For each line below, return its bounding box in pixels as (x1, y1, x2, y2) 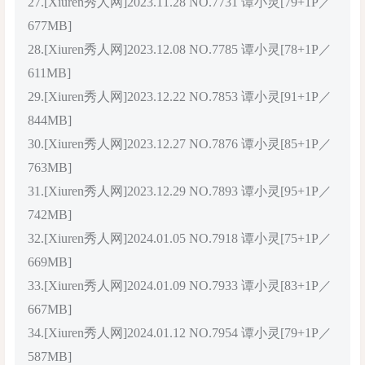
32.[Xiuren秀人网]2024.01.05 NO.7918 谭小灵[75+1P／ (28, 231, 332, 245)
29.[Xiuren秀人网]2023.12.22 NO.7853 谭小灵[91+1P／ (28, 89, 332, 103)
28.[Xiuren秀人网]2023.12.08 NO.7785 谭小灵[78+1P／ (28, 42, 332, 56)
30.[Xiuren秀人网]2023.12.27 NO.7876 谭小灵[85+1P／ (28, 136, 332, 151)
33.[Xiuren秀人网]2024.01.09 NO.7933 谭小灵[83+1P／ (28, 278, 332, 292)
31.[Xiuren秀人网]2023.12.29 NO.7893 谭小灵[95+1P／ (28, 183, 332, 198)
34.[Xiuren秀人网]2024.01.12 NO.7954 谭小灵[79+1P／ (28, 325, 332, 340)
